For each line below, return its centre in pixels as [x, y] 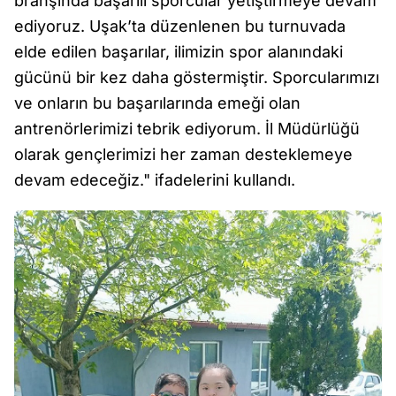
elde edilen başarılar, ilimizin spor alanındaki [179, 52]
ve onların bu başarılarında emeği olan [157, 103]
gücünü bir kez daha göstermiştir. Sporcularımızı [197, 78]
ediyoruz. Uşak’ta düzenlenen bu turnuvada [180, 27]
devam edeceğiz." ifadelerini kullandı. [155, 180]
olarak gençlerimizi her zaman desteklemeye [183, 155]
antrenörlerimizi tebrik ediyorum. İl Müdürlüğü [187, 129]
